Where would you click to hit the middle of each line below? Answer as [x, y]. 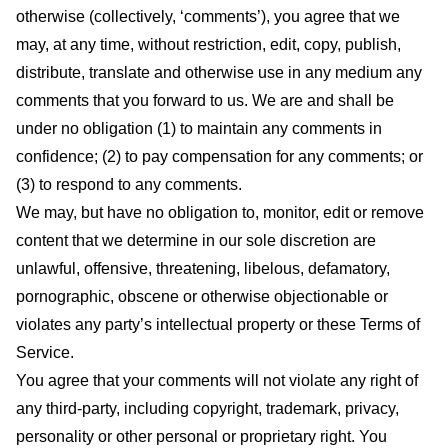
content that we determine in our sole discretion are [196, 240]
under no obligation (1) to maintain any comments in [199, 128]
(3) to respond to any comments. [129, 184]
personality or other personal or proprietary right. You [201, 436]
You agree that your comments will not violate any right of [217, 380]
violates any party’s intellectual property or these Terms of [218, 324]
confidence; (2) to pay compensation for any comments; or [219, 156]
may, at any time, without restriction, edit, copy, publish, [208, 44]
